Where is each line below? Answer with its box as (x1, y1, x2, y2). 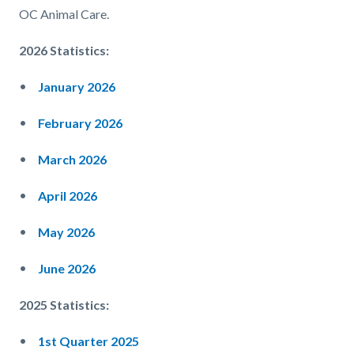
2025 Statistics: (19, 297, 109, 313)
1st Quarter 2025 (38, 333, 139, 349)
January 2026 (38, 79, 115, 95)
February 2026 (38, 115, 122, 131)
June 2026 (38, 261, 96, 277)
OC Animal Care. (19, 6, 109, 22)
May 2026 (38, 224, 95, 240)
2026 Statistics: (19, 43, 109, 58)
